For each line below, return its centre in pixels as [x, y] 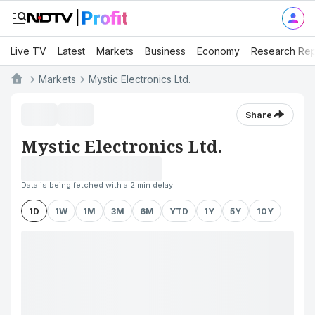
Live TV [28, 51]
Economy [218, 51]
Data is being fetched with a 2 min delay [97, 185]
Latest [71, 51]
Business [165, 51]
